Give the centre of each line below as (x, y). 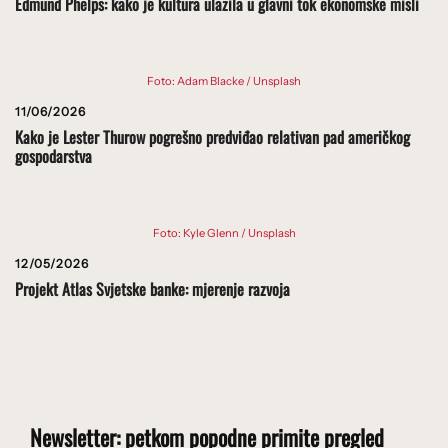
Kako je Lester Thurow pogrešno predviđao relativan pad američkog (212, 137)
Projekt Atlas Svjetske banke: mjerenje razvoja (152, 289)
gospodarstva (53, 156)
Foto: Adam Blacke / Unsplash (224, 81)
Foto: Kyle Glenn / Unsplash (224, 233)
